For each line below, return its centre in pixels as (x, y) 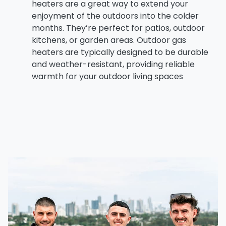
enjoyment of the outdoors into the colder (115, 16)
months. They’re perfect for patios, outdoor (118, 28)
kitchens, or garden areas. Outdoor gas (109, 40)
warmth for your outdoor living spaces (107, 76)
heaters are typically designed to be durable (120, 52)
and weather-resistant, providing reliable (113, 64)
